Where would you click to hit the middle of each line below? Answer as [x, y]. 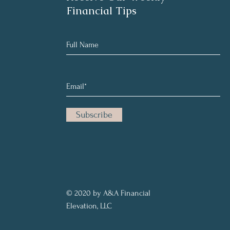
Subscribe [94, 115]
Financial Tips [101, 11]
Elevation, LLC [89, 206]
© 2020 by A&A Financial [108, 193]
